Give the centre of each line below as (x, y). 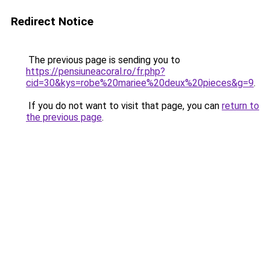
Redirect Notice (52, 21)
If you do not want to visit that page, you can (124, 106)
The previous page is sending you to (103, 60)
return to (240, 106)
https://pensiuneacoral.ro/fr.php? (96, 71)
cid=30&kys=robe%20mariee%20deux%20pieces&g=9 (140, 83)
